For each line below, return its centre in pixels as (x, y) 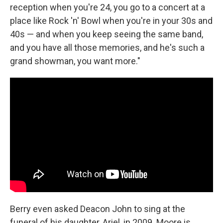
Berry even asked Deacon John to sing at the (98, 209)
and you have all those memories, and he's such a (107, 48)
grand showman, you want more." (75, 61)
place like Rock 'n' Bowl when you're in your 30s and (111, 21)
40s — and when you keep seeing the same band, (107, 34)
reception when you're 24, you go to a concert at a (108, 7)
